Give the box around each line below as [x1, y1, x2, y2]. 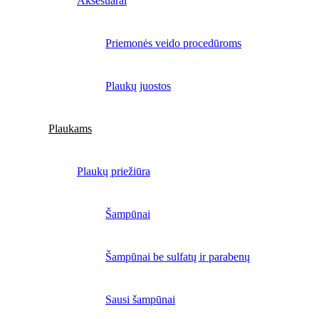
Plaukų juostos [105, 79, 171, 92]
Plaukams [48, 122, 92, 135]
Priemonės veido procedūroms [105, 36, 241, 49]
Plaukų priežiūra [77, 164, 150, 177]
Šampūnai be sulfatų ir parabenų [105, 250, 250, 263]
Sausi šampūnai [105, 293, 175, 305]
